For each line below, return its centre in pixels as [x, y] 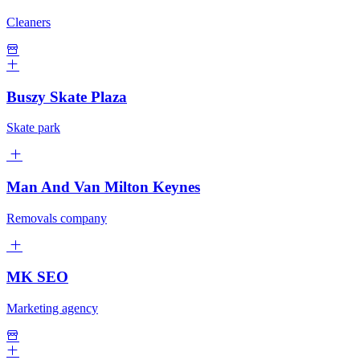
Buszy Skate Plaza [67, 96]
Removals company [57, 218]
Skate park [33, 128]
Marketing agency [52, 309]
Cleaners [29, 22]
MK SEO [37, 277]
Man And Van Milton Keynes [103, 186]
